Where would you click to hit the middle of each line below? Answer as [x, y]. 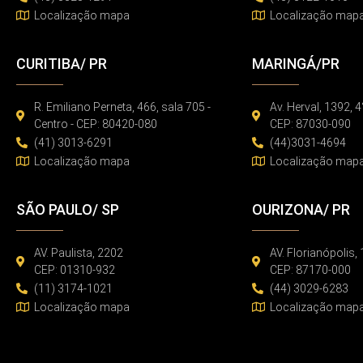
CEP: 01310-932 [75, 269]
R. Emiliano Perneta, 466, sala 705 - [123, 107]
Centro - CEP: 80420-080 [96, 124]
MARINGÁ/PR [295, 63]
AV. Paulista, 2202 [79, 252]
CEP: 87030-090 [311, 124]
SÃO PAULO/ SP [67, 209]
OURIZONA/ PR [301, 209]
